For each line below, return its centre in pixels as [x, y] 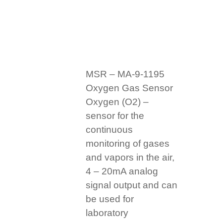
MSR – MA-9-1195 [125, 74]
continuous [110, 130]
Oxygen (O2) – [117, 102]
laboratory [107, 213]
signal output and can [132, 185]
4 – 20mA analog [122, 171]
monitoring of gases [128, 144]
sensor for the [115, 116]
